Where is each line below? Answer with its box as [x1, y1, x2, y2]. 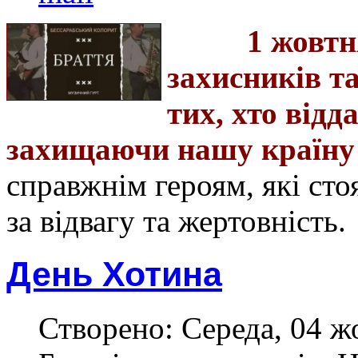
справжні [6, 167, 127, 202]
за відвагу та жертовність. [6, 203, 346, 238]
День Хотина [6, 254, 222, 293]
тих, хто [167, 95, 285, 130]
